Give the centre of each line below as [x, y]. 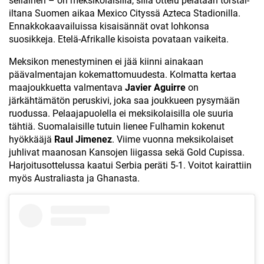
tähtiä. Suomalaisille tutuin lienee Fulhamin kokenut [117, 126]
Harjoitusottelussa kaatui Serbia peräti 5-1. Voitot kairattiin [130, 165]
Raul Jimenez [83, 139]
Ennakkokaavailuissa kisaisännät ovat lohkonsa [109, 26]
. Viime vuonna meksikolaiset [173, 139]
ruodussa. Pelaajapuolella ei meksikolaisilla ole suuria [121, 113]
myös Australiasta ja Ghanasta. [74, 178]
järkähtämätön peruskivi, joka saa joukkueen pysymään [124, 100]
